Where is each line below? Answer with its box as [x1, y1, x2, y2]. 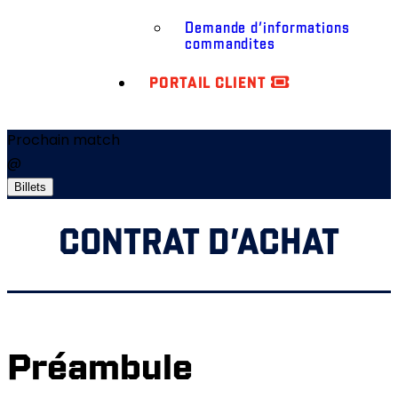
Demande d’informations [185, 18, 350, 37]
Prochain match [7, 130, 120, 154]
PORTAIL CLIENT [149, 72, 271, 93]
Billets [14, 180, 46, 195]
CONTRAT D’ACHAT [59, 218, 339, 266]
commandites [185, 34, 275, 53]
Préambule [7, 342, 193, 390]
